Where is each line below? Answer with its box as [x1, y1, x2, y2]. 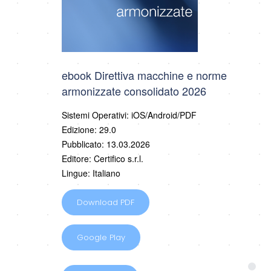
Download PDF [77, 196, 135, 208]
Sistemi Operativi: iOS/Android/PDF [62, 108, 197, 121]
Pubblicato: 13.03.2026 [62, 137, 151, 150]
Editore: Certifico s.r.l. [62, 152, 144, 165]
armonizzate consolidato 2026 [62, 82, 207, 99]
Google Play [77, 231, 126, 243]
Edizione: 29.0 [62, 123, 117, 135]
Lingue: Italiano [62, 166, 121, 179]
